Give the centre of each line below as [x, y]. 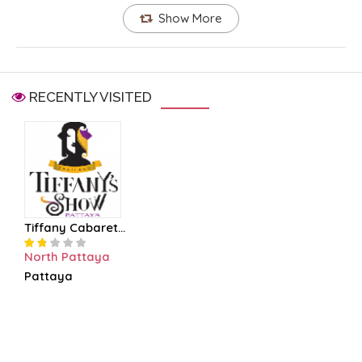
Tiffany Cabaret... [75, 228]
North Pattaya [67, 257]
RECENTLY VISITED [89, 97]
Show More [191, 19]
